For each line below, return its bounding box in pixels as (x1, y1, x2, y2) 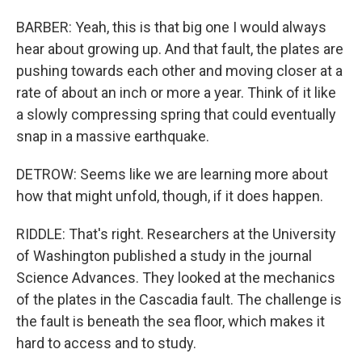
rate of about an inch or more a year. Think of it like (16, 84, 336, 101)
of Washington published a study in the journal (16, 247, 312, 264)
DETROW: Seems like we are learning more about (16, 166, 328, 183)
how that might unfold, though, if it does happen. (16, 187, 323, 204)
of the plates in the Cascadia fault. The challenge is (16, 291, 342, 308)
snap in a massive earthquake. (16, 128, 209, 145)
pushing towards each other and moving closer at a (16, 62, 343, 79)
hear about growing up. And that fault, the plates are (16, 40, 343, 57)
